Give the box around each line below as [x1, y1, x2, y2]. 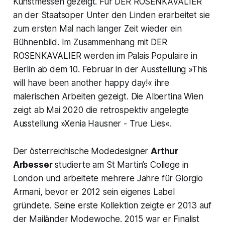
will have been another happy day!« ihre [13, 78, 170, 88]
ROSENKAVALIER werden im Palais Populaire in [13, 51, 197, 61]
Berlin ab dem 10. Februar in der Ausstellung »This [13, 64, 208, 75]
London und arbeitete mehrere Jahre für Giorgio [13, 173, 203, 184]
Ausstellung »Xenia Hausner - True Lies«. [13, 119, 172, 129]
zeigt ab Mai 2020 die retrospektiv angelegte [13, 105, 189, 116]
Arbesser [13, 160, 53, 170]
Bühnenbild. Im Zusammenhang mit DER [13, 37, 167, 48]
